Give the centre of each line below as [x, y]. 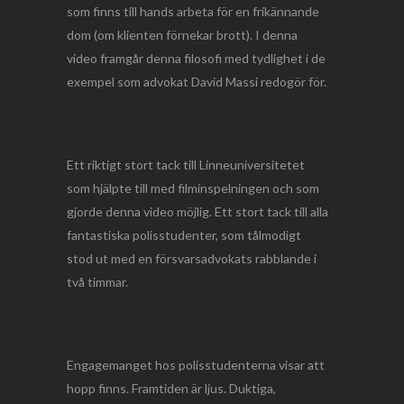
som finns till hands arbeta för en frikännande [193, 11]
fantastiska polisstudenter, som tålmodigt [184, 235]
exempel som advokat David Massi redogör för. [197, 82]
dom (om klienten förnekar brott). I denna [182, 35]
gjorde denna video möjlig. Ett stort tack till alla [197, 211]
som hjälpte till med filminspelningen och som [193, 188]
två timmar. [97, 282]
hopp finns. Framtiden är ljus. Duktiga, [171, 388]
